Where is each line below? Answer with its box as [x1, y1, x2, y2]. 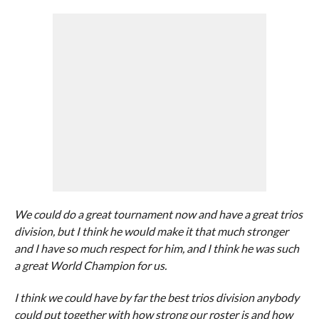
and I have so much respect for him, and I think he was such [14, 241, 299, 255]
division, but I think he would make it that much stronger [14, 224, 288, 238]
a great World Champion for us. [14, 258, 167, 272]
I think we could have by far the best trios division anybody [14, 291, 299, 304]
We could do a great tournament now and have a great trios [14, 207, 303, 221]
